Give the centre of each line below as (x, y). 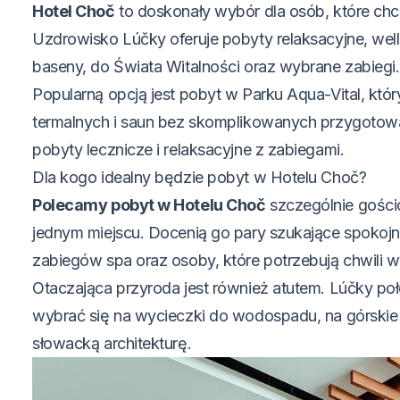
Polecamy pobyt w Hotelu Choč (149, 205)
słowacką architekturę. (112, 344)
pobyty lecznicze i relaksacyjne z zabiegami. (188, 150)
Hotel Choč (74, 12)
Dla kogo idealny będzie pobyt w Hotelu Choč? (200, 178)
